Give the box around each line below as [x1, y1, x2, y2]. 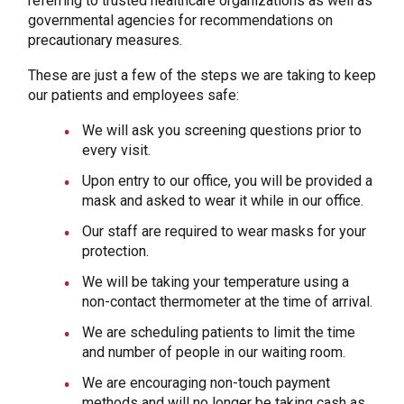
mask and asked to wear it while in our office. [81, 192, 363, 209]
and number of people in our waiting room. [81, 344, 345, 361]
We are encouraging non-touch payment [81, 374, 330, 391]
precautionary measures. [27, 32, 182, 49]
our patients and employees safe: [27, 87, 239, 104]
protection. [81, 243, 149, 260]
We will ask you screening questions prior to [81, 122, 362, 139]
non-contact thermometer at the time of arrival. [81, 293, 372, 310]
